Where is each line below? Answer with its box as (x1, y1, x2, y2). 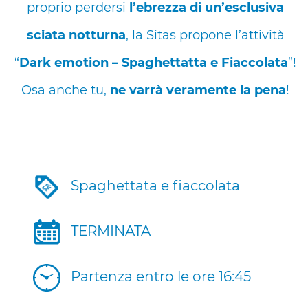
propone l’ (175, 27, 241, 43)
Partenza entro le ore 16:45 (71, 268, 252, 285)
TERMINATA (71, 223, 151, 239)
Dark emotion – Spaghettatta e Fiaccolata (19, 55, 289, 70)
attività (241, 27, 285, 43)
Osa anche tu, (21, 82, 111, 98)
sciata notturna (26, 27, 126, 43)
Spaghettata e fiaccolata (71, 177, 241, 194)
